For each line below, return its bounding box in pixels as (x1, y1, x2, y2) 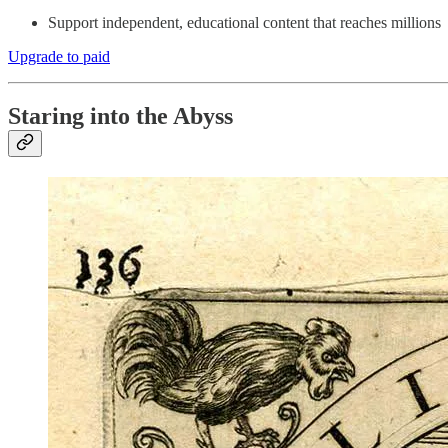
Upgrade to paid (8, 47, 110, 65)
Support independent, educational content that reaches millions (48, 13, 441, 31)
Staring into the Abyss (8, 103, 233, 130)
